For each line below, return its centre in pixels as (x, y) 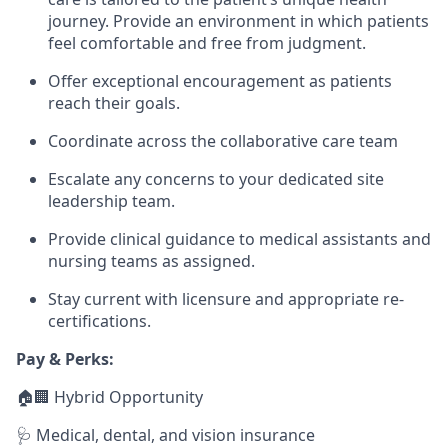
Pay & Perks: (65, 359)
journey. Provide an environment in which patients (238, 21)
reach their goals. (114, 103)
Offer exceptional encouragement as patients (220, 81)
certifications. (99, 321)
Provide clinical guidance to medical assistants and (239, 239)
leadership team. (111, 201)
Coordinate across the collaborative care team (223, 141)
